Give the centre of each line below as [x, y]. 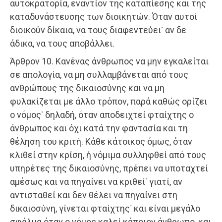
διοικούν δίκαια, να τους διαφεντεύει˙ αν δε [98, 30]
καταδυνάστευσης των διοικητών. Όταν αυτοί [104, 17]
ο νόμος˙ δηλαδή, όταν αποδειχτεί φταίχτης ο [102, 115]
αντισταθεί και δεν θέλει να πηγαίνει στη [94, 195]
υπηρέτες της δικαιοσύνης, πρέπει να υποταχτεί [109, 168]
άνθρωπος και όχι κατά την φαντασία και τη [99, 128]
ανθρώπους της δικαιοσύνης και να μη [87, 88]
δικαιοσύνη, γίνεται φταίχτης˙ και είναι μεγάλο [105, 209]
